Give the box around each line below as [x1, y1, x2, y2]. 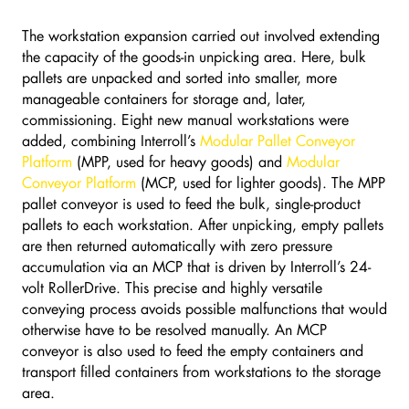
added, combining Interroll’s [22, 131, 200, 151]
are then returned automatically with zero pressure [22, 236, 332, 256]
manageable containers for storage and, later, [22, 89, 306, 109]
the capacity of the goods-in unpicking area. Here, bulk [22, 47, 366, 67]
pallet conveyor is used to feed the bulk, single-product [22, 194, 361, 214]
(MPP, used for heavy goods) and [72, 152, 287, 172]
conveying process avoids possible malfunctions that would [22, 299, 387, 319]
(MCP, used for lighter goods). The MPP [136, 173, 385, 193]
